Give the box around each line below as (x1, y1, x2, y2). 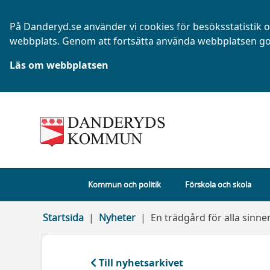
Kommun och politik (87, 179, 161, 190)
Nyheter (98, 211, 136, 224)
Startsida (42, 211, 84, 224)
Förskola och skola (184, 179, 251, 190)
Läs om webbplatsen (10, 58, 108, 72)
